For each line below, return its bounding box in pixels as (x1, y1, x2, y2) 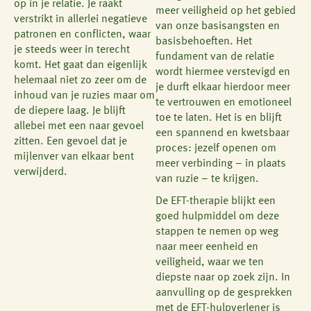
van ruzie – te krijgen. (155, 173, 259, 185)
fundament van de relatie (155, 51, 274, 62)
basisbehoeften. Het (155, 35, 252, 47)
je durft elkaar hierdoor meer (155, 81, 290, 93)
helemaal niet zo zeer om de (14, 74, 146, 86)
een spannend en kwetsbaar (155, 127, 289, 139)
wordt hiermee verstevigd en (155, 66, 290, 78)
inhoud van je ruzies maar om (14, 90, 155, 101)
